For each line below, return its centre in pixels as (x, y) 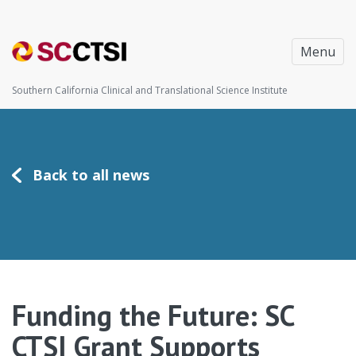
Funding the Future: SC (153, 315)
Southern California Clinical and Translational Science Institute (150, 90)
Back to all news (91, 175)
